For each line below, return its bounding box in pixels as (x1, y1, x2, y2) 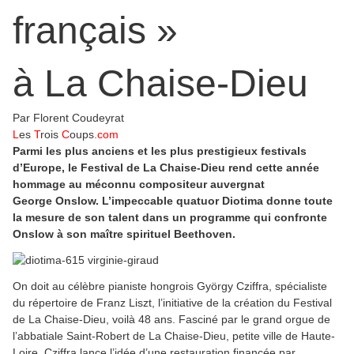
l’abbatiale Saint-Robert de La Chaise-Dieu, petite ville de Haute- (13, 330, 335, 343)
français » (13, 9, 178, 52)
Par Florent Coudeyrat (13, 111, 124, 125)
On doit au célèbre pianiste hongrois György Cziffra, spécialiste (13, 280, 327, 293)
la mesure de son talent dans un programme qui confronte (13, 211, 327, 224)
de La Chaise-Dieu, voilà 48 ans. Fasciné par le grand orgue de (13, 313, 330, 326)
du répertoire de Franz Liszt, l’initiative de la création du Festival (13, 296, 332, 310)
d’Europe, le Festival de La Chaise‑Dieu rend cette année (13, 161, 319, 175)
